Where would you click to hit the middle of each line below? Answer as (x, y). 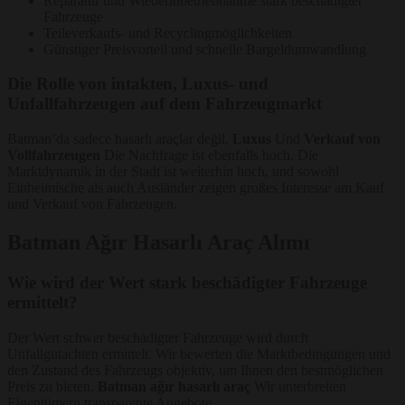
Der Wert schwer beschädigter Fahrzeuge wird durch (158, 337)
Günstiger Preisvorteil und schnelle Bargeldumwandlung (205, 49)
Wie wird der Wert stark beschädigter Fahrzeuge (187, 282)
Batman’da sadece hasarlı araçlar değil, (120, 139)
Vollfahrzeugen (54, 155)
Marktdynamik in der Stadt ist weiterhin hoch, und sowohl (173, 172)
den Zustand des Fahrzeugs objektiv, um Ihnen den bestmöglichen (195, 370)
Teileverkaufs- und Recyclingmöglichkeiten (168, 33)
